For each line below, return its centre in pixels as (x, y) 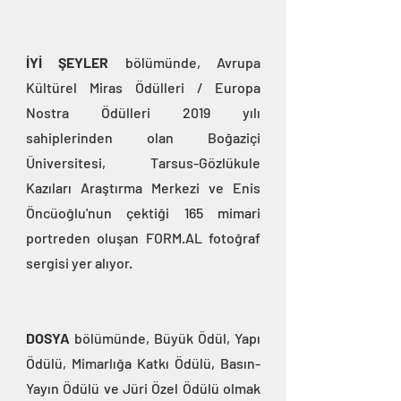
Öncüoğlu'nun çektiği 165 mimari (143, 213)
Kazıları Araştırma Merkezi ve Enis (143, 188)
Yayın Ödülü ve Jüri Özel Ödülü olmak (143, 388)
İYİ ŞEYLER (68, 63)
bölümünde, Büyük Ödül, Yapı (165, 338)
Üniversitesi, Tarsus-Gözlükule (143, 163)
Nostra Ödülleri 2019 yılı (143, 113)
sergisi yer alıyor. (79, 263)
